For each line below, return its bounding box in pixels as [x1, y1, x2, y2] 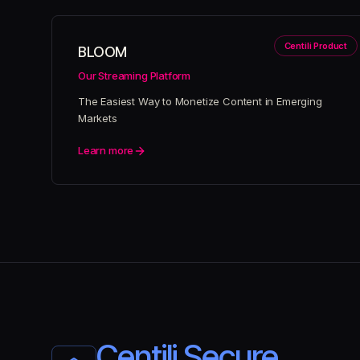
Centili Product [284, 40, 347, 51]
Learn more [78, 144, 134, 157]
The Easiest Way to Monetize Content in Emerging [78, 95, 322, 108]
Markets [78, 112, 117, 125]
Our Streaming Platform [78, 69, 191, 82]
